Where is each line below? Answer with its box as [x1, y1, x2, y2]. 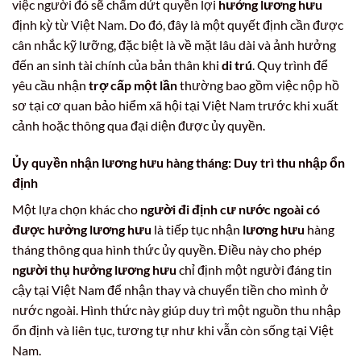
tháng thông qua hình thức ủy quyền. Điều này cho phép [12, 241, 322, 257]
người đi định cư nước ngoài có [140, 201, 320, 217]
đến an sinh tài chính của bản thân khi [12, 56, 222, 73]
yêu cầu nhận [12, 77, 89, 93]
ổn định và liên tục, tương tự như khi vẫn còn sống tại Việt [12, 322, 334, 338]
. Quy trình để [252, 56, 328, 73]
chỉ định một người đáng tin [176, 261, 332, 277]
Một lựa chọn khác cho [12, 201, 140, 217]
